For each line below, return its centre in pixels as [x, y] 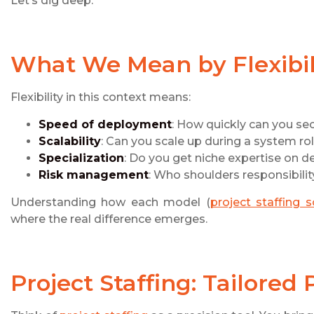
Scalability [70, 142]
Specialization [81, 158]
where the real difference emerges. [109, 219]
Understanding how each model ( [110, 203]
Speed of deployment [105, 125]
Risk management [94, 175]
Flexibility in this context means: [101, 97]
